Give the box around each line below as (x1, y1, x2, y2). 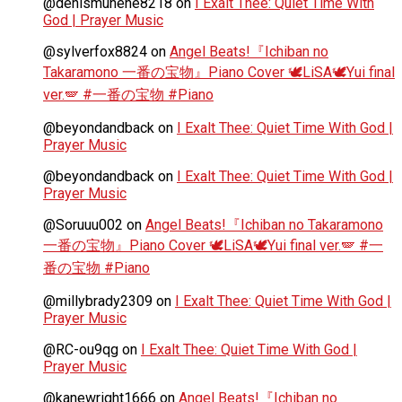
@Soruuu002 (43, 215, 123, 233)
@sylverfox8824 (43, 42, 147, 60)
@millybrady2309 (43, 292, 153, 310)
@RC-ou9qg (43, 340, 118, 358)
